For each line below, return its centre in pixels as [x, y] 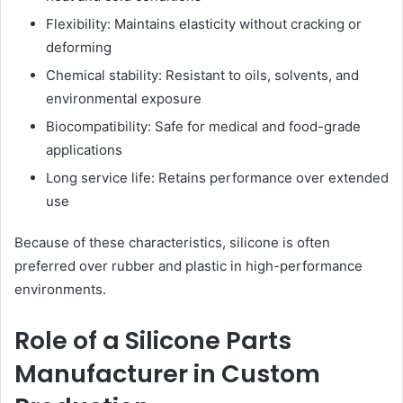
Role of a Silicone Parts [153, 341]
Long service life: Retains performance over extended [217, 178]
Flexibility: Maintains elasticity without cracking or [204, 24]
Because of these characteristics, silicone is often [172, 243]
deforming [79, 48]
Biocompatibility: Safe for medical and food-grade [203, 127]
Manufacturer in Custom [167, 374]
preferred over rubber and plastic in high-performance [188, 266]
